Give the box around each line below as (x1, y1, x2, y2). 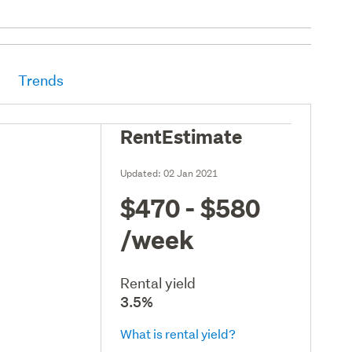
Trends (18, 71, 64, 90)
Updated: (120, 166, 164, 180)
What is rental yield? (120, 324, 236, 342)
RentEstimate (120, 123, 243, 148)
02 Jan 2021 (163, 166, 218, 180)
